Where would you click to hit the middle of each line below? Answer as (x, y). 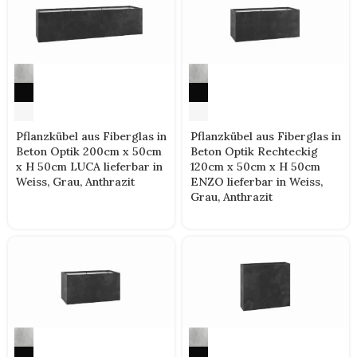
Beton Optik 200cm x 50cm (89, 152)
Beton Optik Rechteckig (254, 152)
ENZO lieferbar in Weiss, (257, 182)
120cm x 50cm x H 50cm (255, 167)
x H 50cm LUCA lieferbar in (89, 167)
